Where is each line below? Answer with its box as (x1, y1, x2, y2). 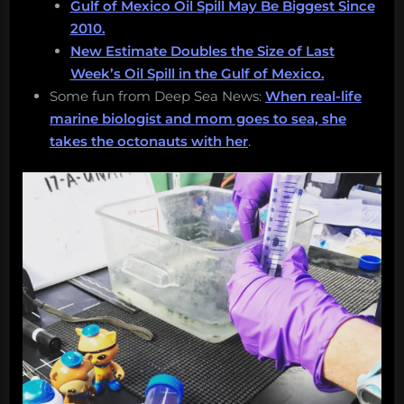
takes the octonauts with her (50, 132, 248, 150)
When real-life (265, 87, 362, 105)
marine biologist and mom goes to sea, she (50, 109, 346, 127)
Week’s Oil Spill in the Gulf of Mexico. (69, 64, 325, 82)
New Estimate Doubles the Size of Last (69, 41, 335, 60)
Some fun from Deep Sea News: (50, 87, 265, 105)
